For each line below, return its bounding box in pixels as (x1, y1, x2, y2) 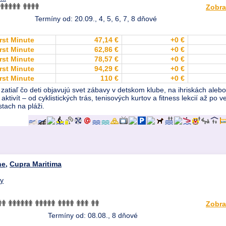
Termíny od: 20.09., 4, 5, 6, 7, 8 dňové (34, 15, 157, 23)
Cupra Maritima (10, 160, 62, 168)
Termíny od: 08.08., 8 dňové (47, 211, 138, 220)
